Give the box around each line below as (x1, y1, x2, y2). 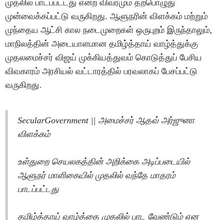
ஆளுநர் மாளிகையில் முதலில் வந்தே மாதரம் (18, 170, 176, 181)
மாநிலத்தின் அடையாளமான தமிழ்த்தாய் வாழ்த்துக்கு (5, 39, 199, 49)
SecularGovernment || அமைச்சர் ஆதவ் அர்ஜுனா (18, 115, 195, 126)
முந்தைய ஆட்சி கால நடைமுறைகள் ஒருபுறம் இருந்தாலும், (5, 25, 213, 35)
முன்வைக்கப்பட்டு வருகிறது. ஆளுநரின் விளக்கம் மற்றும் (5, 11, 208, 22)
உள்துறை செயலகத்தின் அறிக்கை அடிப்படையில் (18, 157, 191, 167)
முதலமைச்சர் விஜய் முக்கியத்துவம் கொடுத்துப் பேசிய (5, 53, 202, 63)
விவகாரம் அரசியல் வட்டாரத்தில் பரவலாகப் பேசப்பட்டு (5, 66, 198, 77)
